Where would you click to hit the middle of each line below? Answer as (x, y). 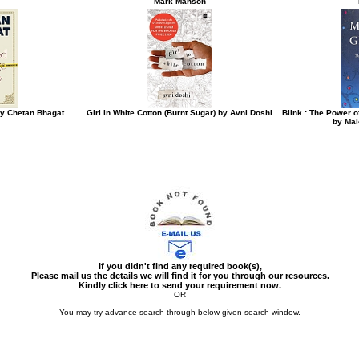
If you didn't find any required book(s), (180, 266)
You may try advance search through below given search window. (180, 312)
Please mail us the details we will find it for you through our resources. (180, 276)
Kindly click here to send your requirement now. (180, 285)
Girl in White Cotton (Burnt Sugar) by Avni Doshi (179, 113)
